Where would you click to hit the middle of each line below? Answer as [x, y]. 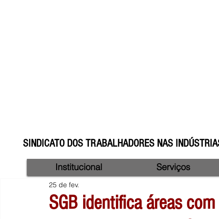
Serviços [173, 167]
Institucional [79, 167]
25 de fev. [64, 185]
